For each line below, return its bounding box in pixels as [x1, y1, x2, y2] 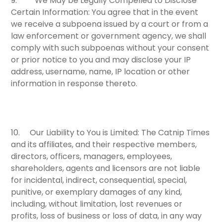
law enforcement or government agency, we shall [11, 30, 207, 42]
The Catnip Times [139, 126, 210, 138]
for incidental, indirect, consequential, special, [11, 174, 187, 186]
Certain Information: [11, 6, 90, 18]
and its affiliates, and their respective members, [11, 138, 197, 150]
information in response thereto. [11, 77, 138, 89]
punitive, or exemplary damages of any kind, [11, 186, 182, 198]
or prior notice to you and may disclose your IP [11, 54, 191, 65]
